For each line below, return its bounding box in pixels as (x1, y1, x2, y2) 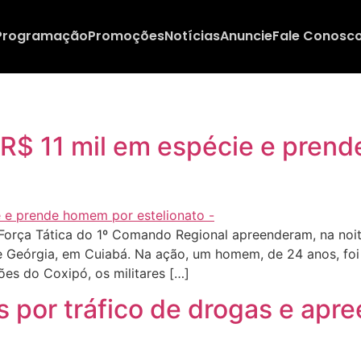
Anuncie (219, 27, 272, 46)
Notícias (164, 27, 220, 46)
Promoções (87, 27, 164, 46)
